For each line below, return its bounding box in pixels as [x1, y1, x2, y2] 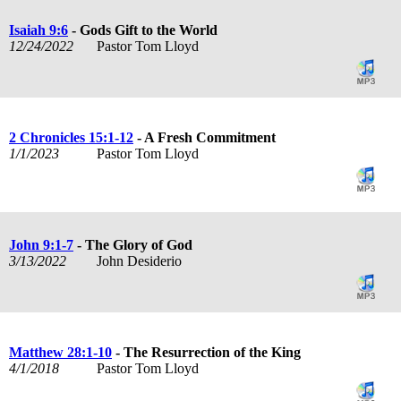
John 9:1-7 [9, 236, 73, 252]
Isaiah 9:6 [9, 21, 68, 38]
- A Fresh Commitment [133, 129, 276, 145]
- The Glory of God [73, 236, 192, 252]
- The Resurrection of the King [112, 344, 301, 360]
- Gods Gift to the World [68, 21, 218, 38]
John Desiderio [96, 252, 185, 269]
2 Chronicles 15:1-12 [9, 129, 133, 145]
